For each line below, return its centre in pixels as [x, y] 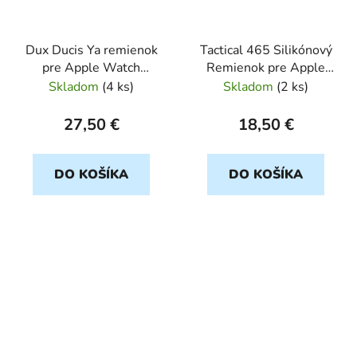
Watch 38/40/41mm [266, 85]
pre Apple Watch [91, 67]
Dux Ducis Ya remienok [91, 50]
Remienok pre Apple [266, 67]
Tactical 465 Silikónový [266, 50]
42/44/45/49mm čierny [91, 85]
